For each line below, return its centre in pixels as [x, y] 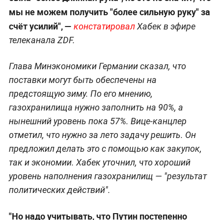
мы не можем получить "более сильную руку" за [109, 12]
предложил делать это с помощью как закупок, [105, 149]
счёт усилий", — [40, 26]
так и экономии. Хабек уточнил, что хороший [99, 163]
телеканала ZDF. [42, 40]
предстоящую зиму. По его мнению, [81, 94]
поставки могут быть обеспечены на [82, 80]
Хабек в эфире [166, 27]
